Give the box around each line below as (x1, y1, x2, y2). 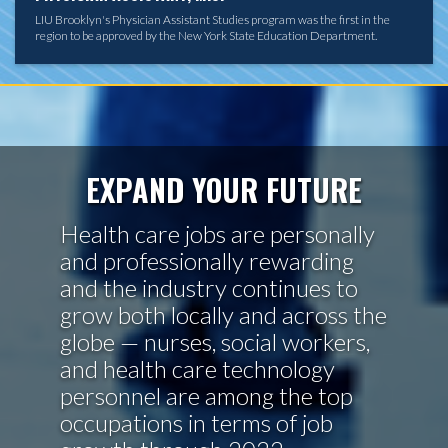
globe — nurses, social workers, (60, 327, 370, 357)
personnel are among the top (60, 381, 353, 411)
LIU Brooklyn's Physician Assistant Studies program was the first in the (35, 12, 390, 28)
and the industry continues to (60, 273, 358, 303)
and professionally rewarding (60, 246, 354, 276)
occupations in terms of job (60, 408, 333, 438)
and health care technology (60, 354, 335, 384)
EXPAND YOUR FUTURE (86, 167, 362, 213)
